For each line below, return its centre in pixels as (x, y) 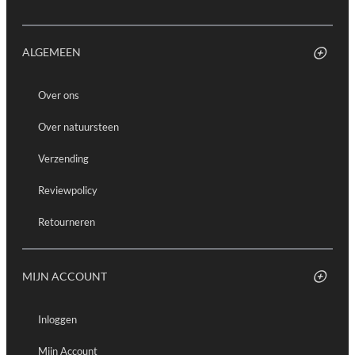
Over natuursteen (78, 127)
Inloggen (57, 319)
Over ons (59, 95)
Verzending (63, 159)
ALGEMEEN (52, 52)
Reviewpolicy (68, 191)
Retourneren (67, 222)
